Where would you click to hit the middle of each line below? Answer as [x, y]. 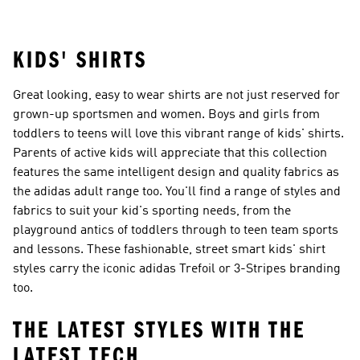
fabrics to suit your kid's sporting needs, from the [152, 211]
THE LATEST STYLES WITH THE [159, 330]
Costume [269, 12]
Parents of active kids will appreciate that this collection [170, 153]
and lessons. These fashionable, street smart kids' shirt [169, 250]
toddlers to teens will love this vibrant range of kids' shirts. [178, 134]
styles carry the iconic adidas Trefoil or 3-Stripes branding [177, 269]
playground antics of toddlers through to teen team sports [176, 231]
